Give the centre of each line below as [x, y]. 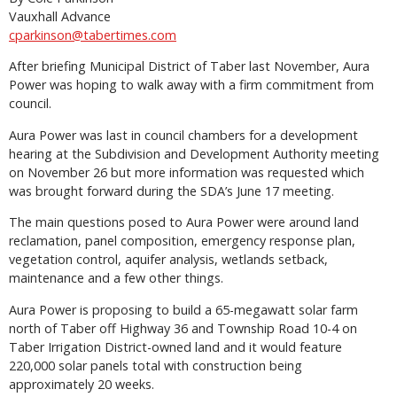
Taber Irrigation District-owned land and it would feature [175, 346]
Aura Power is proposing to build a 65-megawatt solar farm [183, 309]
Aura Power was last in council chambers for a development [183, 135]
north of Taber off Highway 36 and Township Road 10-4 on [183, 328]
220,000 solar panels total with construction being [156, 365]
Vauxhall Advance [60, 16]
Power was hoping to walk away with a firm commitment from [191, 85]
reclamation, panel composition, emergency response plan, [182, 241]
